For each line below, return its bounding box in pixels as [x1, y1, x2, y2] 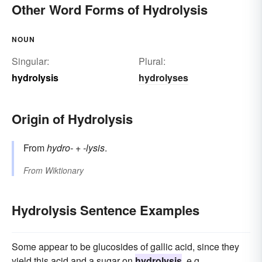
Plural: [138, 54, 166, 68]
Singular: [12, 54, 49, 68]
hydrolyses [138, 71, 188, 85]
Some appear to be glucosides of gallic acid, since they [12, 240, 239, 254]
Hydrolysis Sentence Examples [12, 201, 199, 220]
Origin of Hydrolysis [12, 109, 133, 129]
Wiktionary [45, 164, 84, 177]
